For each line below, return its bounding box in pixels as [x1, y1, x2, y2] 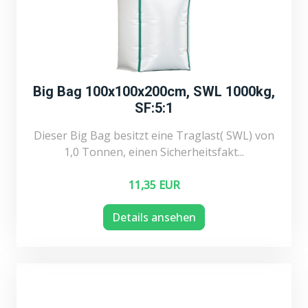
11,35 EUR [128, 177, 180, 192]
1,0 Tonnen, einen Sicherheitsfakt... [64, 144, 244, 159]
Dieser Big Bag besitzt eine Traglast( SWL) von [34, 127, 274, 143]
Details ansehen [112, 209, 196, 225]
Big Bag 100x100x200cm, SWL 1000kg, [33, 82, 275, 100]
